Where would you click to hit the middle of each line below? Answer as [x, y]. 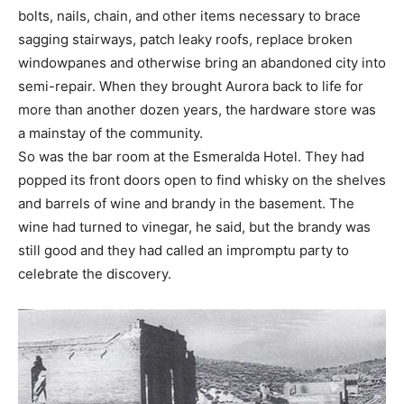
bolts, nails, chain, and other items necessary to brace [189, 15]
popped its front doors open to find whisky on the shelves [202, 179]
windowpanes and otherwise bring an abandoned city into [202, 62]
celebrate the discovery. [95, 273]
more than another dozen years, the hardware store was [197, 109]
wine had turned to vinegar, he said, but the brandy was [194, 226]
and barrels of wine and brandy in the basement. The [186, 203]
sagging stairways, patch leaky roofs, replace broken [185, 39]
